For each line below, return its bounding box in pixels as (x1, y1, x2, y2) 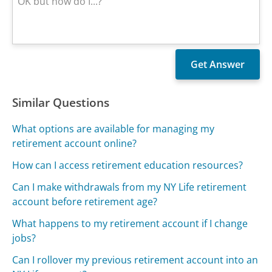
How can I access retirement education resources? (12, 158, 243, 172)
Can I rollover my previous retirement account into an (12, 253, 259, 267)
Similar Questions (12, 94, 110, 110)
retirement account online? (12, 136, 137, 150)
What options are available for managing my (12, 121, 215, 135)
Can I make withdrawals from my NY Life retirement (12, 180, 247, 194)
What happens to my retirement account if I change (12, 216, 248, 230)
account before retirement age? (12, 194, 158, 208)
